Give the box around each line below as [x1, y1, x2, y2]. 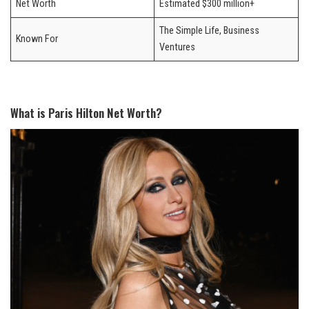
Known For [16, 33, 59, 46]
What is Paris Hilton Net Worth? [10, 104, 162, 122]
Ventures [159, 41, 196, 54]
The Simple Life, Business [159, 25, 260, 37]
